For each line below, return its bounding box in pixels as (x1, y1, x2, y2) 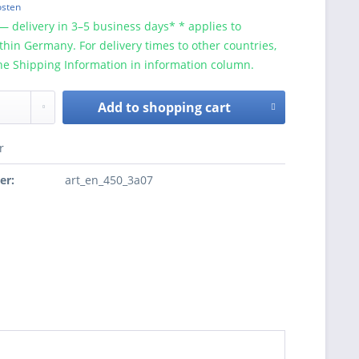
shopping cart (143, 99, 232, 116)
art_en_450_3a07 (65, 172, 154, 188)
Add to (98, 99, 140, 116)
